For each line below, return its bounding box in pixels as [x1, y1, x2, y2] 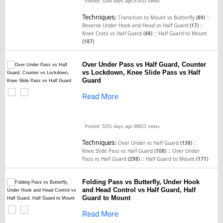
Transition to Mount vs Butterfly [118, 14, 197, 21]
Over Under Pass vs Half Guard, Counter [82, 61, 207, 68]
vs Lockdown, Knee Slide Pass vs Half [82, 69, 201, 76]
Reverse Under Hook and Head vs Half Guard [82, 22, 190, 29]
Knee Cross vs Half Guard [82, 30, 144, 37]
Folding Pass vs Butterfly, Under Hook [82, 178, 200, 186]
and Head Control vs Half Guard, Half [82, 186, 196, 194]
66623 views [132, 124, 160, 129]
